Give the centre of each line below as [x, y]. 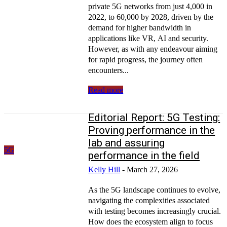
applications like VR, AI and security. [148, 38]
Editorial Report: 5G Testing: [154, 117]
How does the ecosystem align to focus [151, 221]
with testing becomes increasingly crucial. [155, 211]
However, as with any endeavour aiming [153, 49]
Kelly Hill [104, 169]
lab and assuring [127, 143]
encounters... [109, 70]
